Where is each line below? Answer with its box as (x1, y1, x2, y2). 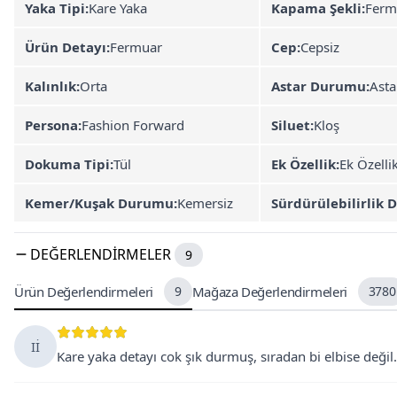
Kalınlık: (25, 77, 80, 95)
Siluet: (271, 116, 314, 134)
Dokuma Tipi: (25, 155, 113, 173)
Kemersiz (177, 194, 233, 212)
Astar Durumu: (271, 77, 370, 95)
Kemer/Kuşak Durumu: (25, 194, 177, 212)
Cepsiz (300, 38, 339, 56)
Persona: (25, 116, 82, 134)
